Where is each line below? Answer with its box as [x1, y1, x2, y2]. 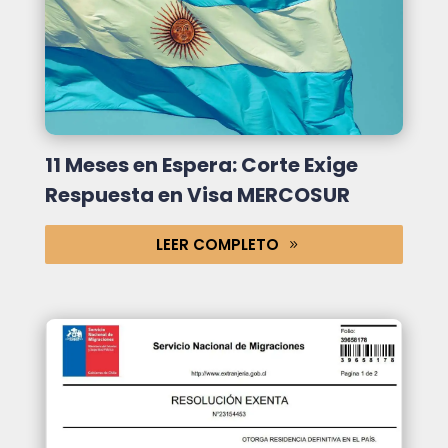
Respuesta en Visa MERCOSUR [44, 180, 350, 209]
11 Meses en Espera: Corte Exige [44, 150, 358, 179]
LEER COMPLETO [156, 233, 280, 255]
